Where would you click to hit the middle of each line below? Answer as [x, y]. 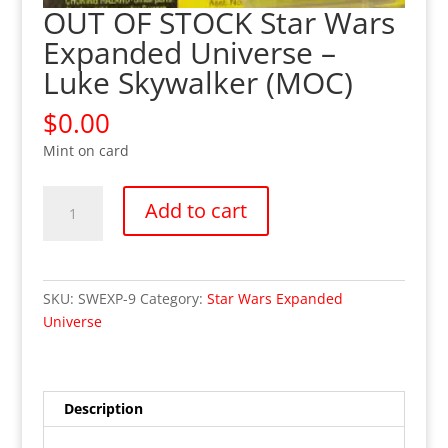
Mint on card [85, 151]
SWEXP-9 [106, 299]
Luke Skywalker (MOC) [197, 83]
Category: [173, 299]
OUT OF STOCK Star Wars [218, 23]
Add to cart [195, 211]
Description [103, 409]
